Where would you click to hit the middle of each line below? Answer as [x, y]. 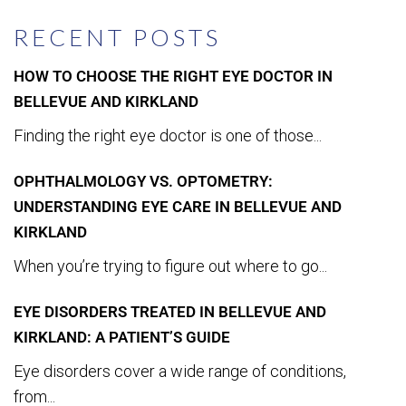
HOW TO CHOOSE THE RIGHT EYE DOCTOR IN [173, 76]
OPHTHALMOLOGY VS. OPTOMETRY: [143, 181]
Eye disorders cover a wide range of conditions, [180, 371]
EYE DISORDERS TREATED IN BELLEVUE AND [170, 312]
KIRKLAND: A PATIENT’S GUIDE [122, 337]
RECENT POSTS [117, 37]
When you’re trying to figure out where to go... [170, 266]
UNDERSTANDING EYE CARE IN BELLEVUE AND [178, 207]
